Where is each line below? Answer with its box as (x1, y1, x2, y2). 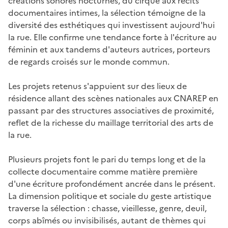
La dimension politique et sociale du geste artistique (8, 189, 211, 202)
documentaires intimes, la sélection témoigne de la (8, 6, 206, 19)
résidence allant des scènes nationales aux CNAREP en (8, 92, 218, 104)
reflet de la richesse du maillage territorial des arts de (8, 116, 213, 129)
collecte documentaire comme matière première (8, 165, 197, 178)
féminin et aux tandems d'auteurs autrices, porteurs (8, 43, 210, 55)
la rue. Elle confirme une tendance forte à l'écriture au (8, 31, 217, 43)
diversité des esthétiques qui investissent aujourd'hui (8, 18, 215, 31)
